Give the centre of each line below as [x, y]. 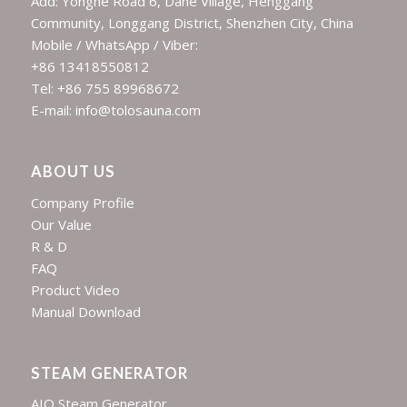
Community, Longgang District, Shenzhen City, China [192, 23]
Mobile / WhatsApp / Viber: [114, 45]
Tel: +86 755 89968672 [104, 89]
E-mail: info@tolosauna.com [115, 110]
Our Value [61, 224]
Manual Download [85, 311]
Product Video [75, 289]
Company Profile [82, 202]
